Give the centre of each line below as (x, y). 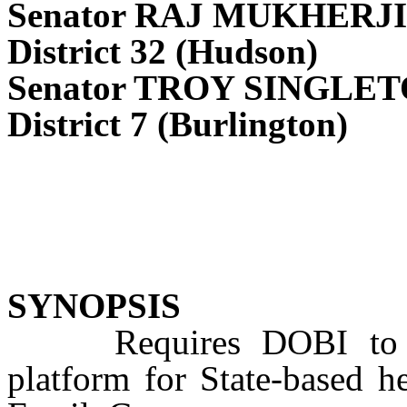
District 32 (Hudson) (163, 51)
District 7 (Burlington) (178, 124)
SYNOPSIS (94, 306)
